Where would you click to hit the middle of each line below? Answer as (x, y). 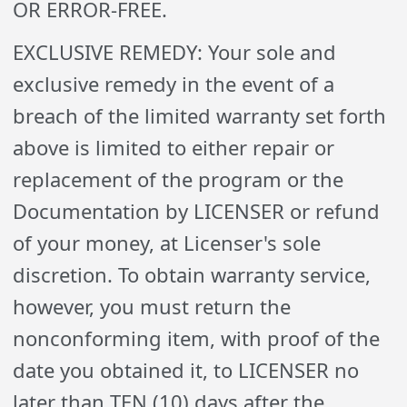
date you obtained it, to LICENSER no (186, 370)
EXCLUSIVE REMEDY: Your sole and (175, 52)
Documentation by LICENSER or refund (197, 211)
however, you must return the (152, 306)
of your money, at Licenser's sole (167, 243)
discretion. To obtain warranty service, (192, 274)
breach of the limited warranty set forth (200, 115)
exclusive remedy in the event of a (174, 84)
